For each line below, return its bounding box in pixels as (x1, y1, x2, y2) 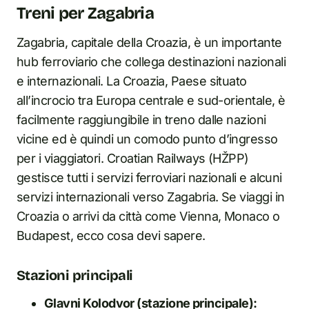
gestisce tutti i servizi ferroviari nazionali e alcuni (17, 170, 282, 185)
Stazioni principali (17, 267, 133, 283)
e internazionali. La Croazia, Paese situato (17, 74, 247, 88)
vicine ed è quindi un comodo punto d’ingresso (17, 132, 278, 146)
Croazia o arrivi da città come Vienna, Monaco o (17, 209, 280, 223)
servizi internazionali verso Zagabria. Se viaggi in (17, 190, 285, 204)
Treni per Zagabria (17, 3, 154, 23)
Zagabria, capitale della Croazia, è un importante (17, 35, 282, 50)
